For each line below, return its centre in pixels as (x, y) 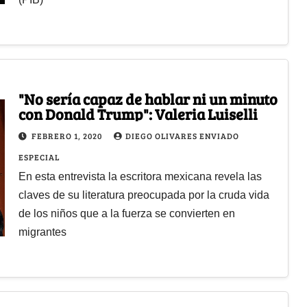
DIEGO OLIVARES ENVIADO (182, 135)
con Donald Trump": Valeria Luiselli (138, 113)
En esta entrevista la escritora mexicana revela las (140, 176)
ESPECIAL (39, 157)
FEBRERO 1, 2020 (67, 135)
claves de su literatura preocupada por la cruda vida (144, 195)
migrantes (42, 232)
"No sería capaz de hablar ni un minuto (148, 98)
